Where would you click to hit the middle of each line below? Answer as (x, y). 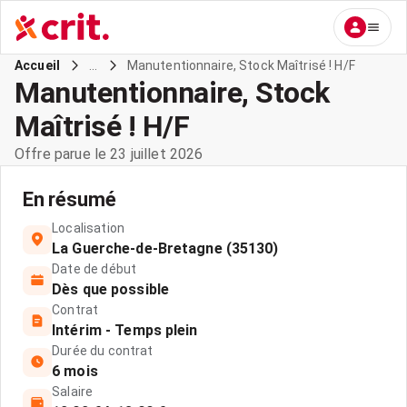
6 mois (75, 371)
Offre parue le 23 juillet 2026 (109, 154)
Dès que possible (110, 289)
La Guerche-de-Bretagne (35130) (165, 248)
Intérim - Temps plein (125, 330)
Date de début (94, 269)
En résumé (69, 199)
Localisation (88, 228)
